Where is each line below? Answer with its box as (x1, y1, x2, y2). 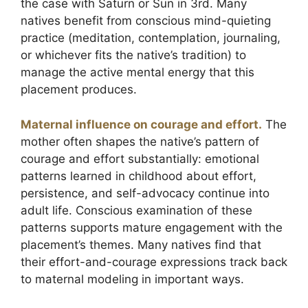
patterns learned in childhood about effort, (21, 168, 256, 183)
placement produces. (21, 82, 137, 96)
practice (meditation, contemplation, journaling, (21, 31, 280, 45)
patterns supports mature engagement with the (21, 220, 283, 234)
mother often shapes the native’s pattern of (21, 134, 259, 148)
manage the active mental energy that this (21, 65, 254, 79)
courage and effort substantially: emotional (21, 151, 259, 166)
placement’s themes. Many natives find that (21, 237, 261, 252)
